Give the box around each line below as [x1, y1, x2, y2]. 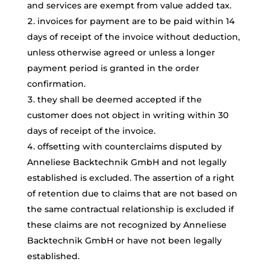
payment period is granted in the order [27, 63, 199, 74]
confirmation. [27, 78, 86, 89]
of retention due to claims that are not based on [27, 188, 237, 199]
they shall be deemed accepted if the [37, 94, 202, 105]
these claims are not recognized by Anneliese [27, 219, 227, 230]
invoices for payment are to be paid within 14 [37, 16, 234, 27]
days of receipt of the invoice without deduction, [27, 31, 240, 42]
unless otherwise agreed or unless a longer [27, 47, 215, 58]
